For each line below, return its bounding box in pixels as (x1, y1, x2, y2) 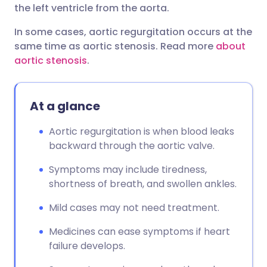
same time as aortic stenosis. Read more (14, 39, 216, 53)
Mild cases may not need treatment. (49, 201, 219, 215)
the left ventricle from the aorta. (14, 1, 169, 15)
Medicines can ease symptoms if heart (49, 225, 230, 238)
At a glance (30, 98, 100, 114)
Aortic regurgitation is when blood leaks (49, 125, 234, 138)
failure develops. (49, 239, 125, 253)
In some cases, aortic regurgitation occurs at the (14, 25, 252, 39)
